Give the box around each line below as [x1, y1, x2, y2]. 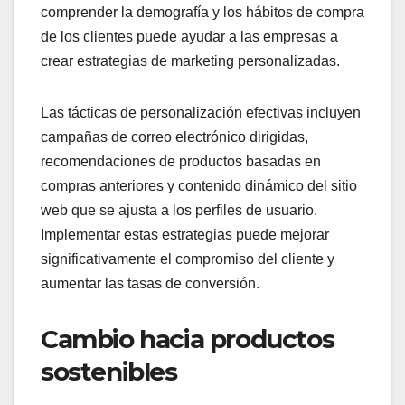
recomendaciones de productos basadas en [41, 153, 321, 169]
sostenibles [41, 355, 177, 387]
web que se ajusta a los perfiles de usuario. [41, 202, 317, 218]
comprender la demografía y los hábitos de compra [41, 4, 364, 20]
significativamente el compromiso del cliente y [41, 250, 334, 267]
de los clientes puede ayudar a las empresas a [41, 28, 338, 44]
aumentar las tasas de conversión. [41, 275, 259, 291]
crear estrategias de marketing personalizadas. [41, 52, 340, 69]
